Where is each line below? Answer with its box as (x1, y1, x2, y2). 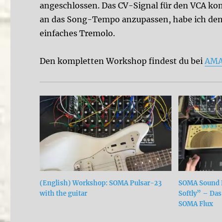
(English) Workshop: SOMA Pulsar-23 (40, 178, 162, 187)
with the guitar (40, 189, 88, 198)
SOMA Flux (178, 199, 214, 208)
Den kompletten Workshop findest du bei (40, 55, 205, 66)
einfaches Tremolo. (40, 28, 115, 38)
